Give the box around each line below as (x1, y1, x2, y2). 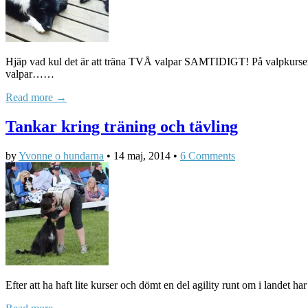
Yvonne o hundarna (19, 149, 104, 162)
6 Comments (180, 149, 235, 162)
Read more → (5, 91, 67, 104)
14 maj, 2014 (113, 149, 170, 162)
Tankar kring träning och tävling (5, 117, 238, 135)
